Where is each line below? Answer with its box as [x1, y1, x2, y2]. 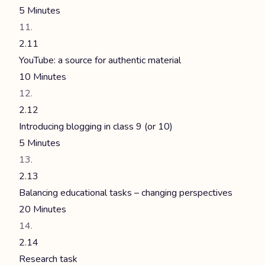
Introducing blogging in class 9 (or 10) [19, 120, 173, 133]
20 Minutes [19, 203, 66, 216]
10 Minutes [19, 70, 66, 83]
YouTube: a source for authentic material [19, 54, 181, 67]
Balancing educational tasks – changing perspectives [19, 186, 232, 199]
